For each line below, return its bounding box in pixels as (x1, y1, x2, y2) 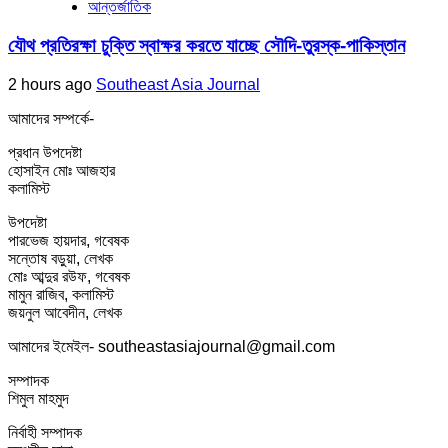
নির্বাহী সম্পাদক (8, 423, 82, 441)
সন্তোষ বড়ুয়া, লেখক (8, 249, 113, 267)
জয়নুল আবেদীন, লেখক (8, 303, 122, 321)
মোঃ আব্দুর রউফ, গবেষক (8, 267, 130, 285)
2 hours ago (8, 75, 96, 93)
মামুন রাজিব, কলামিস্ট (8, 285, 114, 303)
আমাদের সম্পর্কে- (8, 109, 94, 127)
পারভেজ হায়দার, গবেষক (8, 231, 129, 249)
